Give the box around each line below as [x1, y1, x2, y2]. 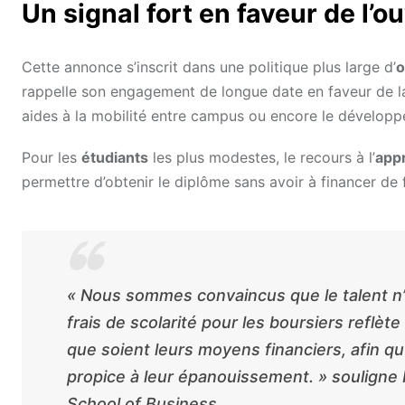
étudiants [81, 148, 148, 167]
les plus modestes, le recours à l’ [148, 148, 375, 167]
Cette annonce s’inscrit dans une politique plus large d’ [22, 58, 396, 77]
